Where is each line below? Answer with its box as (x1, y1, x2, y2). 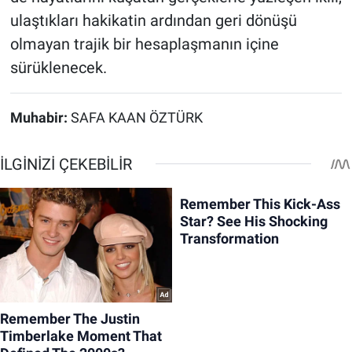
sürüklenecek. (9, 57, 107, 77)
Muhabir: (9, 109, 71, 126)
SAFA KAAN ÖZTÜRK (70, 109, 203, 126)
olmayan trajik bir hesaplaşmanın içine (9, 34, 279, 53)
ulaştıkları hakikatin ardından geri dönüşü (9, 10, 297, 30)
